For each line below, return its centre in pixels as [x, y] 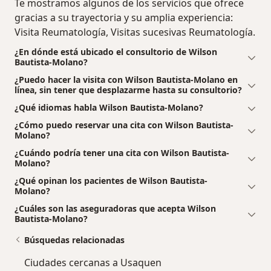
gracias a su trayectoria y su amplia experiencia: [124, 18]
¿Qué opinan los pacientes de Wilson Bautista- [111, 181]
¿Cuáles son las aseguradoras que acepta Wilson [115, 209]
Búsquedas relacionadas [74, 240]
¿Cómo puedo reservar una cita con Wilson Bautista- [124, 125]
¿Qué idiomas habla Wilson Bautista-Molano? [109, 108]
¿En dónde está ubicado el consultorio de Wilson [116, 52]
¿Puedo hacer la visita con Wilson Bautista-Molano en [126, 80]
